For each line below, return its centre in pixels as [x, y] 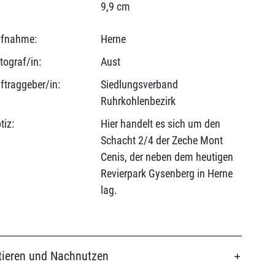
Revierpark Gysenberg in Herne [166, 173]
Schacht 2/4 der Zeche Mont [161, 140]
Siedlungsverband [139, 84]
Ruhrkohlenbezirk [138, 101]
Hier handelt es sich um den [160, 124]
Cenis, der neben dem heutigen [167, 157]
